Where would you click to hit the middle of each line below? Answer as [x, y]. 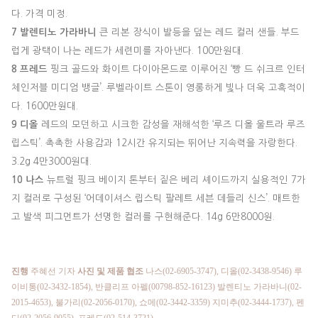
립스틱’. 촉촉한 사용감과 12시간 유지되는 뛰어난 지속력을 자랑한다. [154, 143]
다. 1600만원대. [45, 106]
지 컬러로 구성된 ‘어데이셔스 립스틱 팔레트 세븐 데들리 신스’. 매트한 [156, 198]
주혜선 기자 [53, 271]
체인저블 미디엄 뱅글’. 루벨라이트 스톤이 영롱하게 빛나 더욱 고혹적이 [158, 87]
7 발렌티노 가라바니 [54, 32]
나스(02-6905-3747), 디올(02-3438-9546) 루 [223, 271]
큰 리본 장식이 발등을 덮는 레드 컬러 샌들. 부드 [198, 32]
